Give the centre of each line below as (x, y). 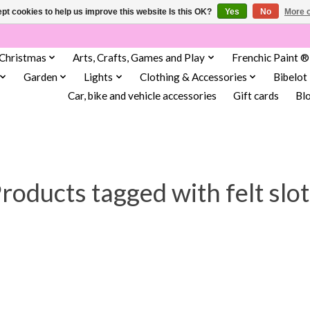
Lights (99, 76)
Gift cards (256, 96)
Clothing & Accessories (193, 76)
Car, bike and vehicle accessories (142, 96)
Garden (40, 76)
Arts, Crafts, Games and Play (139, 57)
